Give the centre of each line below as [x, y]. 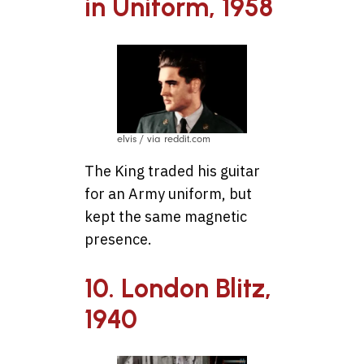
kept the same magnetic [166, 217]
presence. [118, 240]
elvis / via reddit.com [164, 139]
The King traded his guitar [172, 171]
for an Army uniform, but [168, 194]
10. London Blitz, [178, 288]
